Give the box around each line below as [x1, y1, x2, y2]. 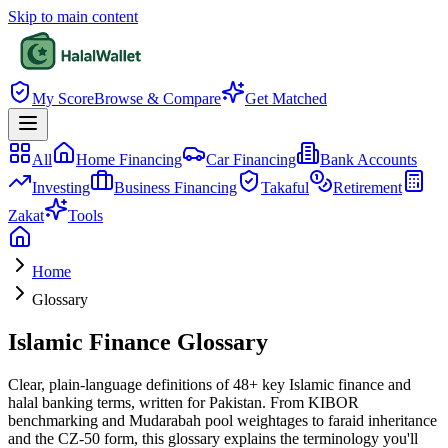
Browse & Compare [94, 90, 221, 107]
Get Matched [245, 90, 327, 107]
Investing [32, 179, 90, 196]
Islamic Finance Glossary [8, 328, 268, 355]
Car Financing [206, 151, 296, 168]
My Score [32, 90, 94, 107]
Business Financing [114, 179, 237, 196]
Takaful [261, 179, 309, 196]
